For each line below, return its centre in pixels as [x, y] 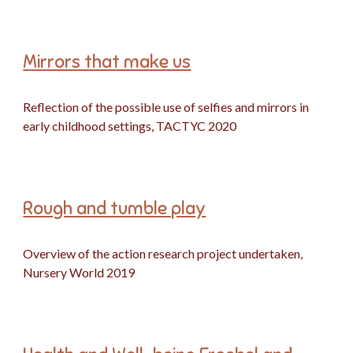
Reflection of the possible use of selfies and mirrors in [166, 107]
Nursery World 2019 [80, 272]
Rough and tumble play [115, 208]
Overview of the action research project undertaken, [163, 253]
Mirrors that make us [107, 62]
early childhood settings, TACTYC [115, 126]
